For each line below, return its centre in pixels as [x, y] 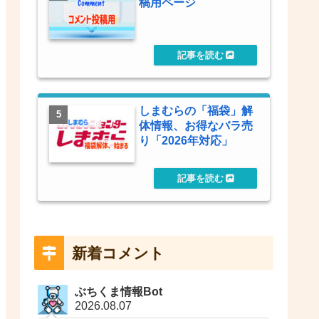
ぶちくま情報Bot [119, 291]
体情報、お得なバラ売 [196, 125]
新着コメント [118, 253]
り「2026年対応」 [186, 140]
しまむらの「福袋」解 [196, 110]
